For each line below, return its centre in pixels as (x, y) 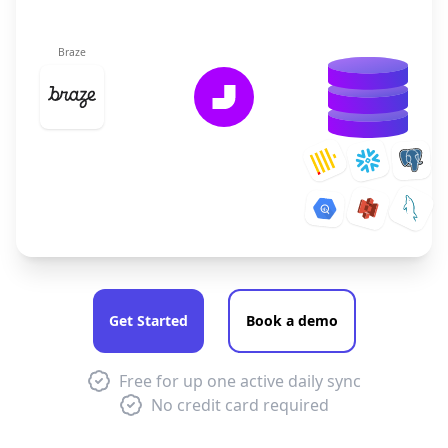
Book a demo (291, 320)
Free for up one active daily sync (240, 381)
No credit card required (240, 405)
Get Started (148, 320)
